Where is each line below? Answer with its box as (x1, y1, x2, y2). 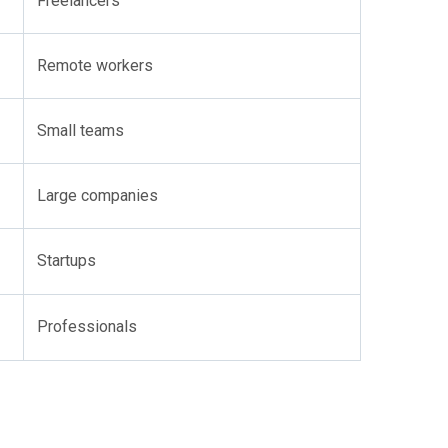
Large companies (37, 186, 158, 205)
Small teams (37, 121, 124, 140)
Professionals (37, 317, 137, 336)
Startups (37, 251, 96, 270)
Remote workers (37, 56, 153, 75)
